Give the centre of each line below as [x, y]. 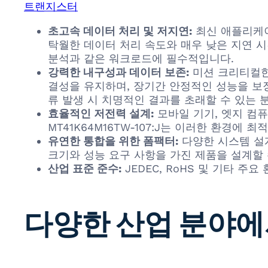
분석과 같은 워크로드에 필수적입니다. [141, 58]
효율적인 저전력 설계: [101, 113]
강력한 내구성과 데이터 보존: [118, 72]
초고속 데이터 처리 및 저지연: [120, 31]
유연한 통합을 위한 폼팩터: [113, 141]
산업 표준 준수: [85, 168]
